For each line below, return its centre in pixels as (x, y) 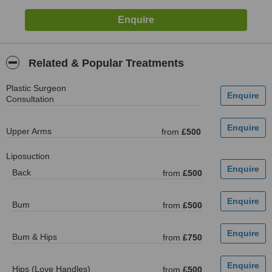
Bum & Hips (35, 237)
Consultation (30, 99)
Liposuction (28, 156)
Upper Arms (29, 131)
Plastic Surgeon (36, 88)
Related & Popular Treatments (105, 63)
